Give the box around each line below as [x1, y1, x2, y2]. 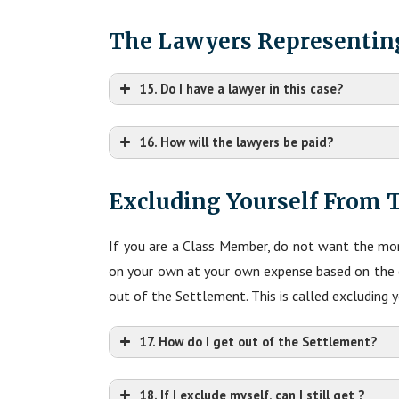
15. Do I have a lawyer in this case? [140, 79, 343, 97]
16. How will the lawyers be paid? [140, 133, 333, 151]
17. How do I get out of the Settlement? [140, 332, 377, 350]
